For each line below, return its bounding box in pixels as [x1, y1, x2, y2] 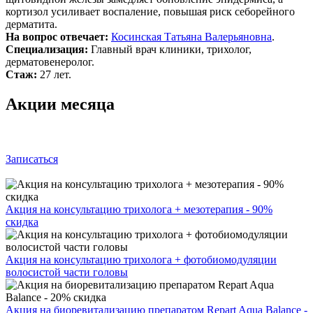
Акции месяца [6, 94, 115, 113]
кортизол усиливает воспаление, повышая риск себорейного [6, 5, 295, 17]
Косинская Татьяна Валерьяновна [111, 30, 272, 43]
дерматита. [6, 17, 57, 30]
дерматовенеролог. [6, 55, 94, 68]
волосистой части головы [6, 265, 128, 278]
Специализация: [6, 43, 88, 55]
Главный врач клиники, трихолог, [88, 43, 252, 55]
